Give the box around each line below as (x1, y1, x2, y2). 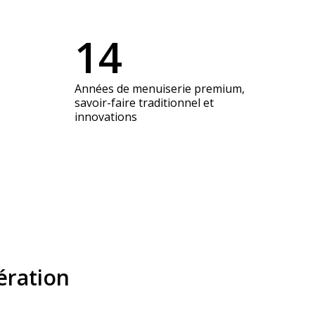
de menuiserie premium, (116, 81, 245, 97)
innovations (74, 109, 137, 125)
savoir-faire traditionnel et (74, 95, 214, 111)
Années (74, 81, 117, 97)
